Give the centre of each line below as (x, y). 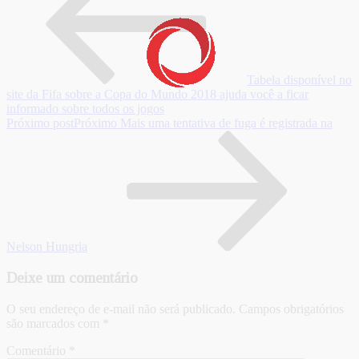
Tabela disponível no (299, 80)
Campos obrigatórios (291, 309)
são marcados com (54, 323)
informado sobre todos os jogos (85, 109)
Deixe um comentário (72, 278)
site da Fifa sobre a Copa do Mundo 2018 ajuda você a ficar (157, 95)
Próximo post (40, 123)
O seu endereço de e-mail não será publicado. (121, 309)
